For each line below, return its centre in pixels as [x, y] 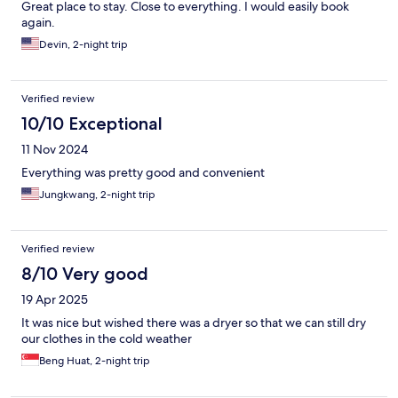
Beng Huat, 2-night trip [95, 361]
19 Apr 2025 [55, 300]
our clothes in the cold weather [107, 339]
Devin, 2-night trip [84, 45]
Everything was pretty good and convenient [143, 173]
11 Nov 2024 [55, 150]
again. [38, 23]
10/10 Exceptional [92, 124]
